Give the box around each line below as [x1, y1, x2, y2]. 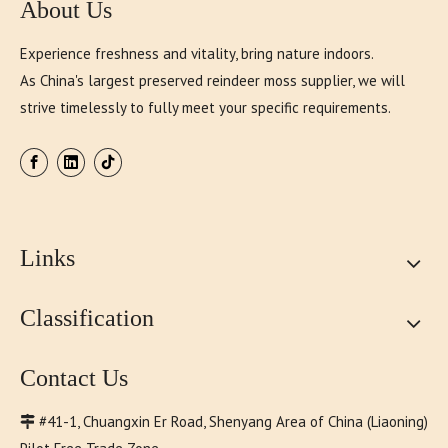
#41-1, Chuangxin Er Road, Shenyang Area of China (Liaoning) [35, 412, 428, 432]
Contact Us [20, 365, 128, 392]
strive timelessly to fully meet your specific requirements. [20, 98, 391, 117]
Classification [20, 305, 154, 332]
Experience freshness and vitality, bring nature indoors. [20, 44, 374, 63]
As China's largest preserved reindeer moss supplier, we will [20, 71, 405, 90]
